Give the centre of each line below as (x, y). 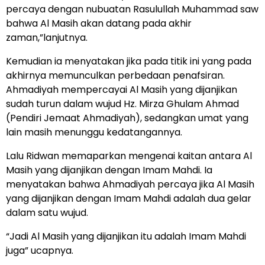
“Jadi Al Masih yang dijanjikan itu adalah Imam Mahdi (126, 236)
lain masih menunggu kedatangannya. (94, 132)
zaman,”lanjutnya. (47, 37)
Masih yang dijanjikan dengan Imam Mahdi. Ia (109, 170)
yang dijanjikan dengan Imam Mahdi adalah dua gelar (129, 198)
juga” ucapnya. (40, 250)
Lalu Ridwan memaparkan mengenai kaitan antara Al (129, 156)
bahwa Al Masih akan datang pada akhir (99, 23)
